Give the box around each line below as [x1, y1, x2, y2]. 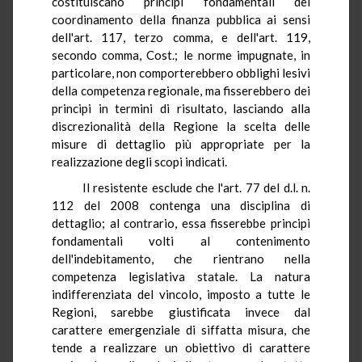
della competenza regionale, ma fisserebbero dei [52, 82, 310, 98]
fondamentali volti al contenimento [52, 233, 310, 248]
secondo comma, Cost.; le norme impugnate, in [52, 47, 310, 62]
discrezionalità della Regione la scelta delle [52, 118, 310, 133]
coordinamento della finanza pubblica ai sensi [52, 11, 310, 27]
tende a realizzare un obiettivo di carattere [52, 339, 310, 355]
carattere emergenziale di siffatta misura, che [52, 322, 310, 337]
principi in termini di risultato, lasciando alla [52, 100, 310, 116]
